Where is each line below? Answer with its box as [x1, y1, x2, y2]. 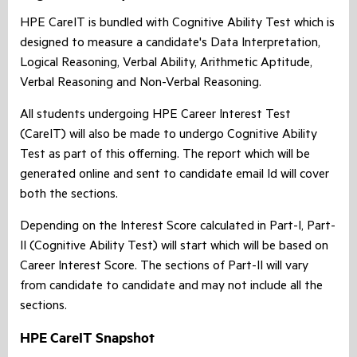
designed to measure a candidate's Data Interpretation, [20, 37, 320, 52]
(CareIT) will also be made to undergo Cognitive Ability [20, 128, 317, 143]
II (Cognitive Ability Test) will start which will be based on [20, 240, 328, 255]
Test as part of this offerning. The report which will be [20, 148, 310, 163]
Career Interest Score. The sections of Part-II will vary [20, 260, 308, 275]
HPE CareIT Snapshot [20, 328, 155, 347]
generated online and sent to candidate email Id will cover [20, 168, 329, 183]
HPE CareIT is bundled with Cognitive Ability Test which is [20, 17, 335, 32]
